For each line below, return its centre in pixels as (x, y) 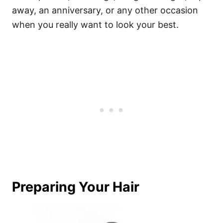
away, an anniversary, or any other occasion (105, 10)
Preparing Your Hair (76, 187)
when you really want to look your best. (95, 25)
